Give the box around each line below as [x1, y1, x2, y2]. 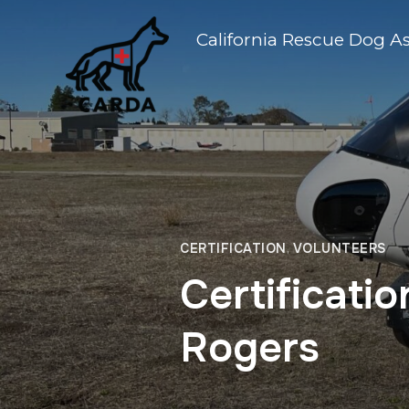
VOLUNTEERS [292, 240, 386, 257]
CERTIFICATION [180, 240, 287, 257]
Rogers [180, 321, 320, 374]
